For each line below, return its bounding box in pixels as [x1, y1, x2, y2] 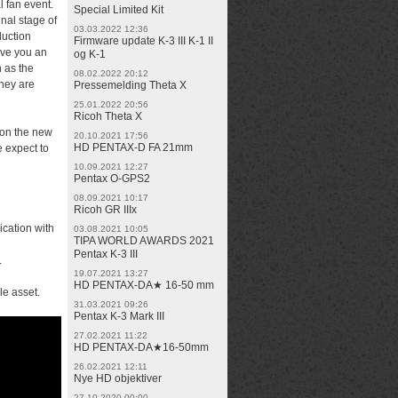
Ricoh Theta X [74, 110, 142, 123]
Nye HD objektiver [74, 372, 162, 385]
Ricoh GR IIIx [74, 203, 137, 216]
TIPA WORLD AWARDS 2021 [74, 235, 214, 247]
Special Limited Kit [74, 4, 163, 16]
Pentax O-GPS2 [74, 172, 150, 185]
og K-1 [74, 48, 106, 60]
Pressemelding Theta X [74, 79, 187, 92]
